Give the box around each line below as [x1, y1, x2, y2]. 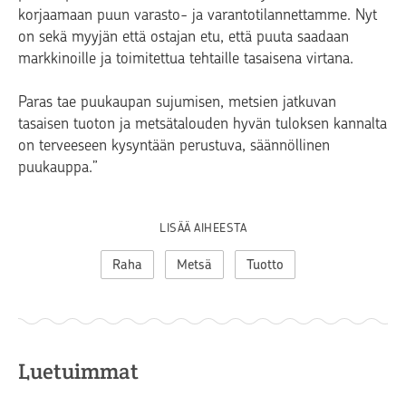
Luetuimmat [18, 357, 139, 386]
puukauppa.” [18, 158, 98, 177]
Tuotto [246, 256, 284, 274]
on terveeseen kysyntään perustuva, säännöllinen [18, 136, 330, 155]
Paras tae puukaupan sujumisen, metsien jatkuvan [18, 92, 336, 111]
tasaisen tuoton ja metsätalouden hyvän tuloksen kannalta [18, 114, 387, 133]
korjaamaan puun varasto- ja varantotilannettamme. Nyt [18, 5, 377, 24]
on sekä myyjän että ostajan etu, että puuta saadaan [18, 27, 349, 46]
